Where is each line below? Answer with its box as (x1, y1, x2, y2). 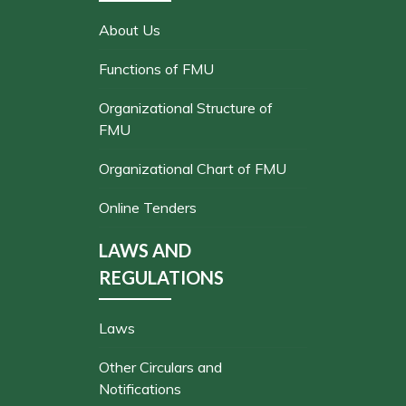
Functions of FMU (99, 60, 214, 78)
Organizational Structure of (99, 99, 273, 117)
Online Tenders (99, 198, 197, 217)
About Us (99, 21, 160, 39)
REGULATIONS (99, 266, 224, 288)
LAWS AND (99, 239, 191, 261)
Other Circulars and (99, 358, 222, 376)
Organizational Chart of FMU (99, 159, 286, 178)
